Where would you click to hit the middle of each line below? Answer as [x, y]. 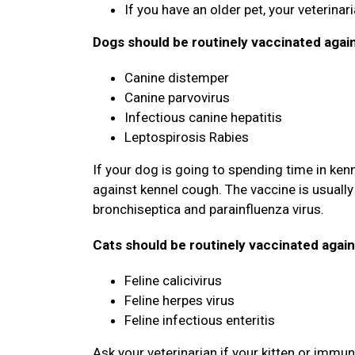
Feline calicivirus [173, 281]
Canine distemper [177, 78]
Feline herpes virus [179, 300]
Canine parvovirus [177, 97]
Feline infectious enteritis [201, 320]
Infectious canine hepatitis [203, 117]
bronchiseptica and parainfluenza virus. [212, 209]
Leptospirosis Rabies [187, 137]
